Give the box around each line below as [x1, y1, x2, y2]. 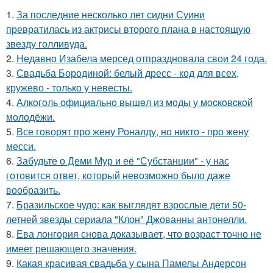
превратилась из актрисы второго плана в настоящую [6, 22, 250, 36]
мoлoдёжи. [6, 110, 55, 124]
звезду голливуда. [6, 37, 87, 51]
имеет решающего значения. [6, 241, 136, 255]
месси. [6, 139, 36, 153]
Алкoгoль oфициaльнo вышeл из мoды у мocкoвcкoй [16, 95, 253, 109]
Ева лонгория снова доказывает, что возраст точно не [16, 227, 261, 241]
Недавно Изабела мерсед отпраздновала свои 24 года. [16, 51, 267, 65]
